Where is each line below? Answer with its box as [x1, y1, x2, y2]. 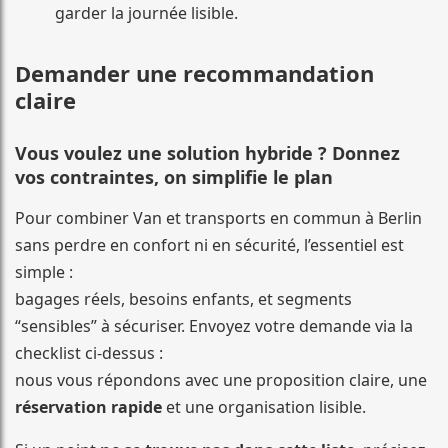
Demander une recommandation [15, 58, 374, 89]
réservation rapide [15, 396, 162, 419]
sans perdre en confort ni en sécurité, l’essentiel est [15, 234, 404, 257]
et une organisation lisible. [162, 396, 366, 419]
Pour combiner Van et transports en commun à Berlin [15, 207, 422, 230]
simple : [15, 261, 73, 284]
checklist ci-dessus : [15, 342, 163, 365]
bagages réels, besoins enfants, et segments [15, 288, 352, 311]
